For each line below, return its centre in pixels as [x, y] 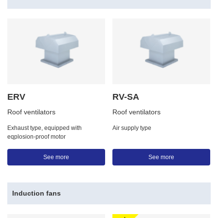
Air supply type [132, 128]
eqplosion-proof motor [36, 136]
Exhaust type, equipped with [45, 128]
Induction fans [36, 193]
